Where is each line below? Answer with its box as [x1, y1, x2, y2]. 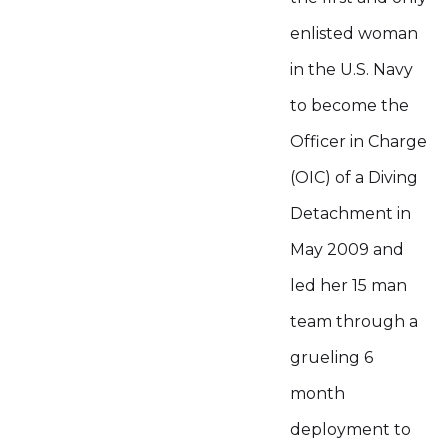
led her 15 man [290, 276, 407, 295]
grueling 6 [290, 348, 373, 367]
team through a [290, 312, 418, 331]
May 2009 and [290, 240, 404, 259]
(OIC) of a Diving [290, 168, 418, 187]
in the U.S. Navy [290, 60, 413, 79]
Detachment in [290, 204, 411, 223]
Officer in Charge [290, 132, 427, 151]
